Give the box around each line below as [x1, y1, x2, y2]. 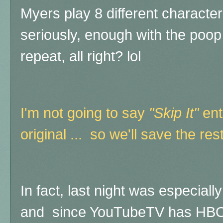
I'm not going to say [20, 105, 149, 121]
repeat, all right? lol [20, 48, 141, 65]
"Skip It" [149, 105, 199, 121]
